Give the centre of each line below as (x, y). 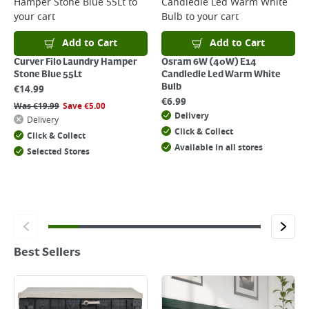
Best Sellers (47, 253)
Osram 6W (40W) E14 (209, 62)
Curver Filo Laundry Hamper (76, 62)
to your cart (211, 17)
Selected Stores (58, 152)
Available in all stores (219, 148)
